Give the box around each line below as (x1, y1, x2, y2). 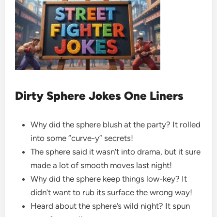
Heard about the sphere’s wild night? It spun (31, 201, 190, 211)
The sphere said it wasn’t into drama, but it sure (31, 146, 201, 156)
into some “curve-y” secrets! (31, 133, 136, 143)
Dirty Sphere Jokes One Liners (15, 88, 184, 103)
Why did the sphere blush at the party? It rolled (31, 119, 201, 129)
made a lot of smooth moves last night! (31, 160, 174, 170)
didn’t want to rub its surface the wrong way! (31, 187, 195, 197)
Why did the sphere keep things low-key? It (31, 173, 187, 184)
